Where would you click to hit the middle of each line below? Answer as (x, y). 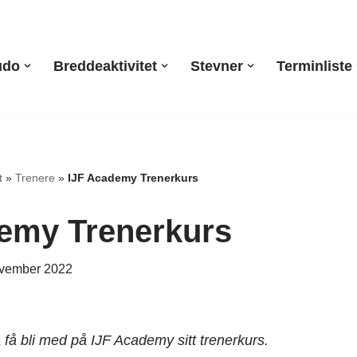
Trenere (35, 177)
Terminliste (314, 66)
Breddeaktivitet (105, 66)
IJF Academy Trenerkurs (133, 177)
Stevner (217, 66)
